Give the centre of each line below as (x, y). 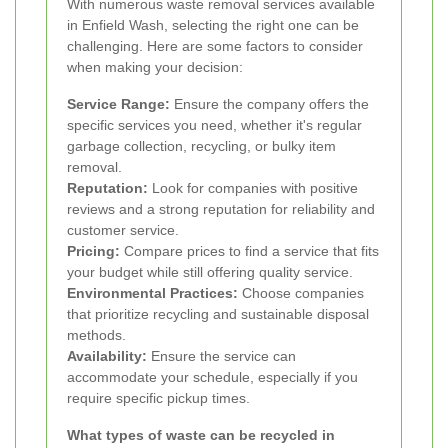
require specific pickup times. (158, 397)
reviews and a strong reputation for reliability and (221, 208)
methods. (96, 334)
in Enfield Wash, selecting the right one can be (213, 24)
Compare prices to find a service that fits (249, 250)
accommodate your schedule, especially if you (212, 376)
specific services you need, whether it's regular (214, 124)
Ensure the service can (221, 355)
